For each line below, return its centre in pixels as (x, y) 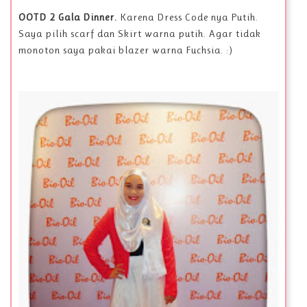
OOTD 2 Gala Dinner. (69, 17)
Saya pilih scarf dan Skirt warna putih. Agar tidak (140, 34)
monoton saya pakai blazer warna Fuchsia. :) (126, 50)
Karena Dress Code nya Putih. (189, 17)
